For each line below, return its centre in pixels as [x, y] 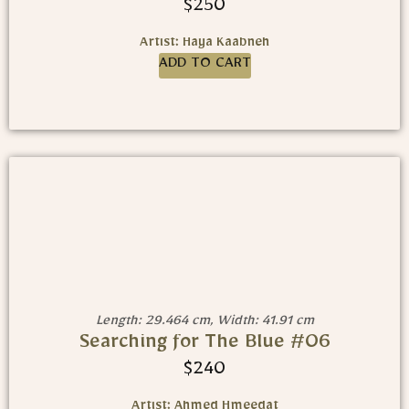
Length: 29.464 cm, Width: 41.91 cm [204, 323]
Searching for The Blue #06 [204, 346]
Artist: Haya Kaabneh [204, 45]
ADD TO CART [204, 66]
